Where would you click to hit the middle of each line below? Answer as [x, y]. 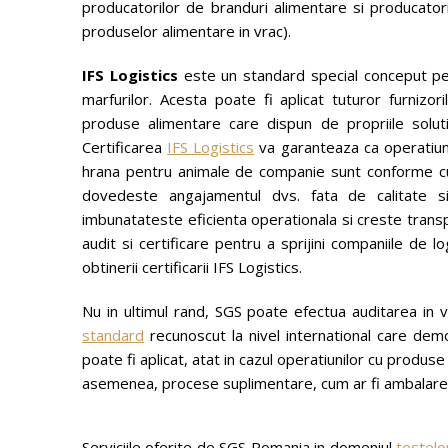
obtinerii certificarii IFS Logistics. [192, 267]
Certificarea [125, 147]
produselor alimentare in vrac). [186, 31]
